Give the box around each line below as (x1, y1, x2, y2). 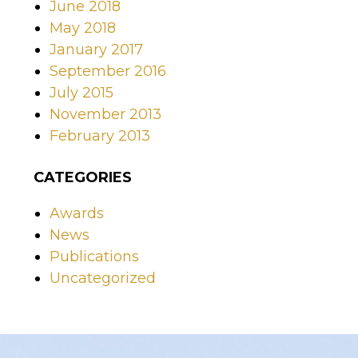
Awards (50, 205, 104, 223)
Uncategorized (50, 269, 156, 288)
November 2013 (50, 105, 161, 124)
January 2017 (50, 41, 143, 59)
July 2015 (50, 84, 113, 102)
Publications (50, 248, 139, 266)
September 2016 (50, 62, 166, 81)
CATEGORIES (34, 169, 132, 187)
